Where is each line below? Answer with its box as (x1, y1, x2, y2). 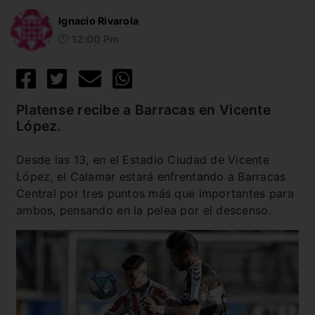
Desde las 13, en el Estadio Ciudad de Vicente (16, 152, 269, 167)
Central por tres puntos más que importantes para (16, 186, 294, 200)
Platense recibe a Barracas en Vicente (16, 101, 271, 118)
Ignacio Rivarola (58, 15, 139, 27)
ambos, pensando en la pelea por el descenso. (16, 202, 271, 217)
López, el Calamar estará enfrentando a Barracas (16, 169, 286, 184)
